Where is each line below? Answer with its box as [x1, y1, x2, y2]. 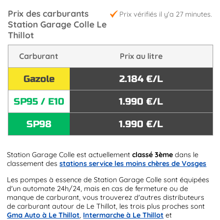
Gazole [23, 73, 55, 84]
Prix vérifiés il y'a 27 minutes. [119, 10, 212, 19]
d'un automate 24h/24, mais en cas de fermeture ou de [7, 184, 189, 193]
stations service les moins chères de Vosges [59, 159, 207, 168]
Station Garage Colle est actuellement [7, 150, 133, 160]
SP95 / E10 [13, 95, 64, 107]
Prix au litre [119, 51, 163, 61]
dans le [173, 150, 199, 160]
